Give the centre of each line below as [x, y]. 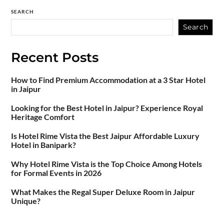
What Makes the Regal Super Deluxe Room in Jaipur [103, 191]
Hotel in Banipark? [43, 144]
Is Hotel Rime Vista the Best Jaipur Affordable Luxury [105, 135]
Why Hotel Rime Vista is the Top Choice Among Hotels [106, 163]
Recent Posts [54, 57]
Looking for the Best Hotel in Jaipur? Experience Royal [107, 107]
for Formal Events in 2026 [56, 172]
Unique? [25, 200]
